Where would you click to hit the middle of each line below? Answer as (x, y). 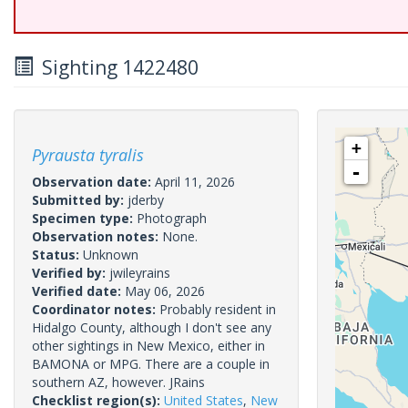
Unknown (111, 255)
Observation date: (93, 182)
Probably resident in (218, 309)
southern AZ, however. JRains (118, 382)
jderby (146, 200)
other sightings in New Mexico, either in (148, 346)
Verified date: (78, 291)
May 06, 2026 (165, 291)
